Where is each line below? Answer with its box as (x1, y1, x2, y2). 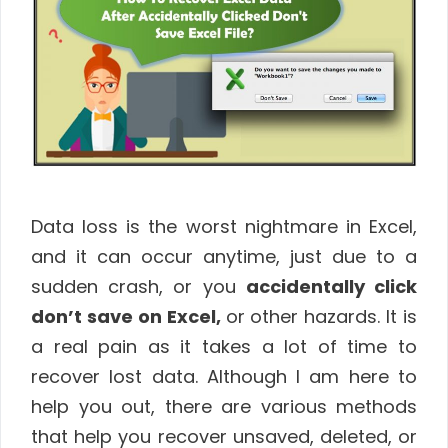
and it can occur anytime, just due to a (31, 243, 417, 269)
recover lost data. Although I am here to (31, 363, 417, 389)
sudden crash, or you (31, 273, 246, 299)
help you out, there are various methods (31, 393, 417, 419)
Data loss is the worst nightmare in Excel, (31, 213, 417, 239)
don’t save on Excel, (31, 303, 226, 329)
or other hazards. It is (225, 303, 417, 329)
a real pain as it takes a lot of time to (31, 333, 417, 359)
